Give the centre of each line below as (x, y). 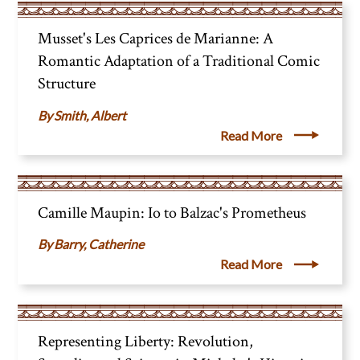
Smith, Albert (90, 115)
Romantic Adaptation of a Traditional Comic (179, 61)
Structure (67, 84)
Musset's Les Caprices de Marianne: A (156, 39)
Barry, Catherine (99, 244)
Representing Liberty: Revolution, (146, 342)
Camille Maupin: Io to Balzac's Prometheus (172, 213)
